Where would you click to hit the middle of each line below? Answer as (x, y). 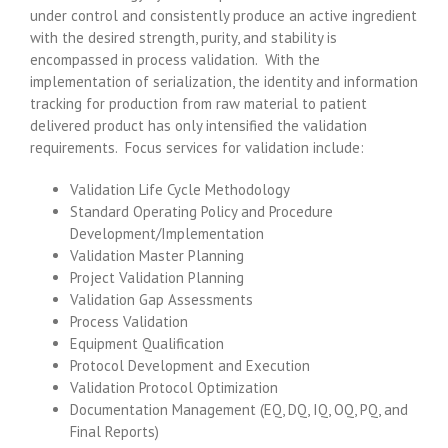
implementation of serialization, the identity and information (224, 81)
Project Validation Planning (157, 277)
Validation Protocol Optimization (174, 387)
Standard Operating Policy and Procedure (201, 211)
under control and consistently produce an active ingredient (223, 15)
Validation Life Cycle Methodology (180, 189)
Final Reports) (114, 431)
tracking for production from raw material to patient (198, 103)
